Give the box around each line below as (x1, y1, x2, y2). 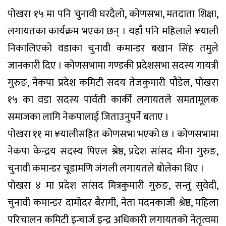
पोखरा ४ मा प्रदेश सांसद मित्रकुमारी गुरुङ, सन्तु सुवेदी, (8, 177, 218, 194)
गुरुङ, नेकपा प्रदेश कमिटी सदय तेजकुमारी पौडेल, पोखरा (8, 74, 218, 91)
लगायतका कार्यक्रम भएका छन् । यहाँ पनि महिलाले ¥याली (8, 22, 218, 40)
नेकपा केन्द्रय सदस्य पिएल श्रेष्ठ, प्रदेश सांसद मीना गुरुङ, (8, 142, 218, 160)
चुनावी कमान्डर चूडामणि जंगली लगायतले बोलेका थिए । (8, 159, 204, 177)
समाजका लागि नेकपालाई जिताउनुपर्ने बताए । (8, 108, 169, 126)
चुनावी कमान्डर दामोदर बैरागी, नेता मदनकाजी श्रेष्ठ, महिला (8, 194, 218, 211)
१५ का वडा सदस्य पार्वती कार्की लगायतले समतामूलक (8, 91, 218, 108)
